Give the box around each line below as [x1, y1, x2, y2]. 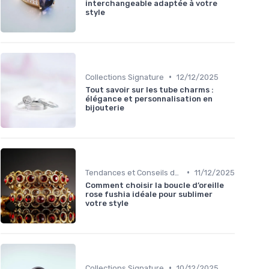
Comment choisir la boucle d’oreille [85, 180, 224, 190]
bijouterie [85, 103, 124, 112]
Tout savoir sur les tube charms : [85, 85, 214, 94]
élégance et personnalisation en [85, 94, 213, 103]
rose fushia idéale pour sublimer [85, 189, 213, 199]
